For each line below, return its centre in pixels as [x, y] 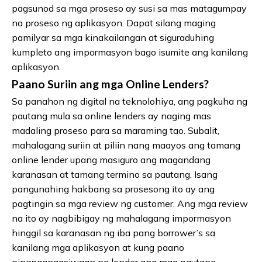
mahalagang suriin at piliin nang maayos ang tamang [126, 145]
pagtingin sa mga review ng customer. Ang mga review [130, 204]
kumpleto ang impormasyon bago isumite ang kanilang [130, 52]
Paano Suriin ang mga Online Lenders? [110, 84]
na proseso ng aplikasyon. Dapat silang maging [114, 23]
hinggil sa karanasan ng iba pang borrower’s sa [113, 233]
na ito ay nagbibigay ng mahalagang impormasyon [121, 218]
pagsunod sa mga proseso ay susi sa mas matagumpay [129, 8]
